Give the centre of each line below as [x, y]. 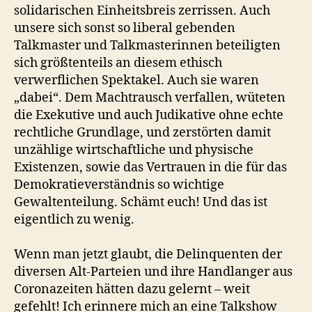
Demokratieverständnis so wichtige [119, 185]
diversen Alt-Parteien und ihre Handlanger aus [153, 272]
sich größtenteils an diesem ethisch [118, 63]
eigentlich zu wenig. [74, 220]
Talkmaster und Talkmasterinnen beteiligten [147, 46]
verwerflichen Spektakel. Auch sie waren [136, 80]
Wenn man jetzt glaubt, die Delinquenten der [148, 255]
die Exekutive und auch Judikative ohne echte [149, 115]
